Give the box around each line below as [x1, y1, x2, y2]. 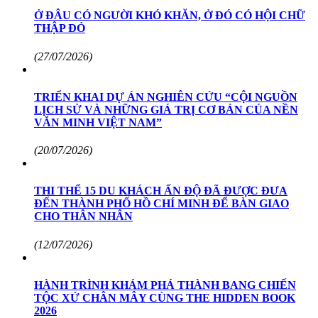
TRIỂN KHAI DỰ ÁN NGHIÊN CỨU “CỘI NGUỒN [34, 90, 297, 103]
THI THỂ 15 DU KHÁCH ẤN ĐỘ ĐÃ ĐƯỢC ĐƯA [34, 185, 287, 197]
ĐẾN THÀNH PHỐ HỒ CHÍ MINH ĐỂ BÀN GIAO [34, 197, 289, 210]
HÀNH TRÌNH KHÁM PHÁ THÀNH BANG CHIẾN [34, 279, 296, 291]
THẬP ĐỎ [34, 22, 85, 35]
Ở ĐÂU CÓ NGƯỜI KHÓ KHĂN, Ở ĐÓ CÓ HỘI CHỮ [34, 9, 305, 22]
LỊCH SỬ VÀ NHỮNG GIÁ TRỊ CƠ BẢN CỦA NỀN [34, 103, 298, 116]
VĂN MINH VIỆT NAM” [34, 116, 162, 128]
